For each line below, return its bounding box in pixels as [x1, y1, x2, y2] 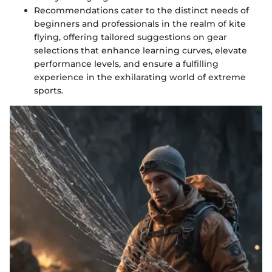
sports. [34, 85, 63, 96]
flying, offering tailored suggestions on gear [34, 32, 227, 42]
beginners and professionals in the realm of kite [34, 18, 246, 29]
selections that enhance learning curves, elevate [34, 45, 247, 56]
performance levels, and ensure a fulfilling [34, 58, 219, 69]
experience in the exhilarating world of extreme [34, 72, 246, 83]
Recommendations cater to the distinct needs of [34, 5, 249, 16]
